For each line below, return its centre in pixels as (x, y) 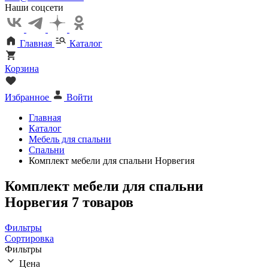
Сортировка (29, 238)
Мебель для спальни (70, 139)
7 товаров (103, 202)
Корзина (22, 68)
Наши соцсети (34, 7)
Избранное (27, 97)
